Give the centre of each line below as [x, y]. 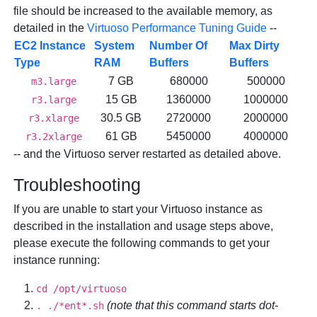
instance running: [57, 260]
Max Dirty [255, 46]
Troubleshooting [77, 185]
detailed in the [51, 28]
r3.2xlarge [53, 137]
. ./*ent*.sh [70, 306]
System [115, 46]
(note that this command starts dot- [193, 306]
